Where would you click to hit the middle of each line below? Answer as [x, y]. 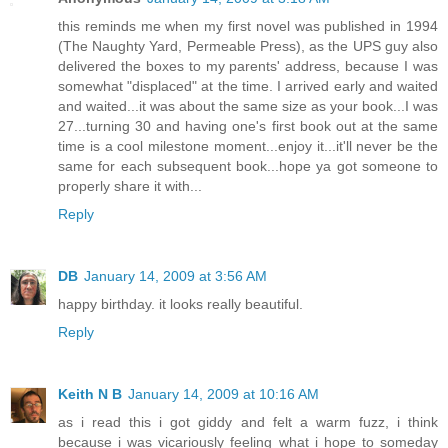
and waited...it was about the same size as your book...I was [248, 105]
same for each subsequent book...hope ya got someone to [248, 165]
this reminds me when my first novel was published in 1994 [248, 25]
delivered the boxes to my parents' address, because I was [248, 65]
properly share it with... [130, 185]
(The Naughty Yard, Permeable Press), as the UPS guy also [248, 45]
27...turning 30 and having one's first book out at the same [248, 125]
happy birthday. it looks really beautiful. [180, 303]
